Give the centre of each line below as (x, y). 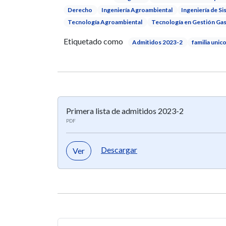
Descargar (119, 150)
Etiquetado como (93, 41)
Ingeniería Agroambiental (137, 10)
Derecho (80, 10)
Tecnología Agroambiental (105, 22)
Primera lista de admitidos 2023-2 (125, 111)
